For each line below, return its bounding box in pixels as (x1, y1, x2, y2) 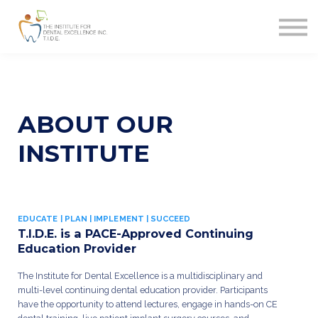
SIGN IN (131, 77, 187, 96)
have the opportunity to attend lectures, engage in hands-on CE (18, 298, 278, 309)
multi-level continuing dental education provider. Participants (18, 284, 268, 295)
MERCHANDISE (104, 3, 214, 21)
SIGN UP (128, 102, 190, 121)
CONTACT (121, 28, 197, 46)
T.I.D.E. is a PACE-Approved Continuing (18, 226, 253, 241)
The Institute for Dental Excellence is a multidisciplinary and (18, 270, 263, 281)
